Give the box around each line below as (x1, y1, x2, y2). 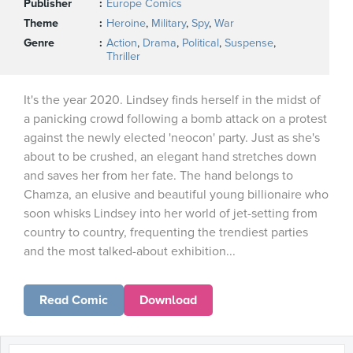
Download (139, 292, 197, 308)
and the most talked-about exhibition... (24, 243, 236, 259)
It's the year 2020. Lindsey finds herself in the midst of (24, 92, 321, 108)
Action (106, 36, 137, 50)
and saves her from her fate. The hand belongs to (24, 168, 293, 184)
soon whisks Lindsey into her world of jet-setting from (24, 206, 318, 221)
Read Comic (39, 292, 108, 308)
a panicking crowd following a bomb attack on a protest (24, 111, 327, 127)
